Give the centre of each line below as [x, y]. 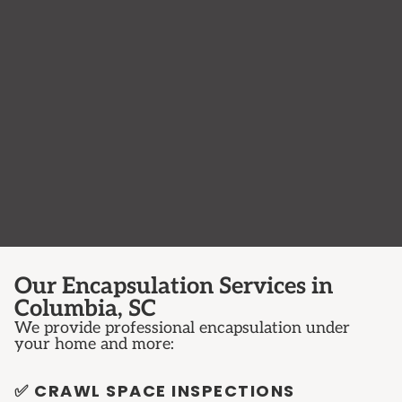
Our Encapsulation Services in [174, 287]
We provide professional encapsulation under [182, 328]
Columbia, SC [85, 310]
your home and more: [94, 345]
